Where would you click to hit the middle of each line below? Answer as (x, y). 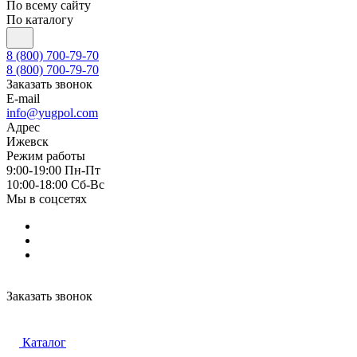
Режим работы (46, 156)
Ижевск (27, 141)
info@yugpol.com (52, 113)
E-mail (23, 98)
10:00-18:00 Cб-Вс (55, 184)
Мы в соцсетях (47, 199)
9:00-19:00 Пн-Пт (53, 170)
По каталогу (40, 20)
